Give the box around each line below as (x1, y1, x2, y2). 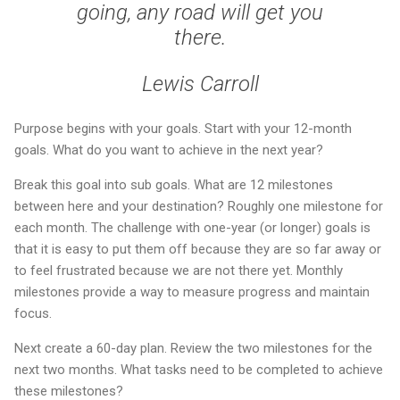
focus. (14, 305, 52, 322)
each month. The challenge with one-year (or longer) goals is (14, 220, 371, 237)
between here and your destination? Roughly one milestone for (14, 198, 383, 215)
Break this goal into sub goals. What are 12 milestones (14, 177, 333, 194)
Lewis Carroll (141, 71, 259, 97)
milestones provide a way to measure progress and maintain (14, 284, 370, 301)
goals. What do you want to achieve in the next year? (14, 142, 323, 159)
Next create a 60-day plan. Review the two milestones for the (14, 340, 372, 357)
